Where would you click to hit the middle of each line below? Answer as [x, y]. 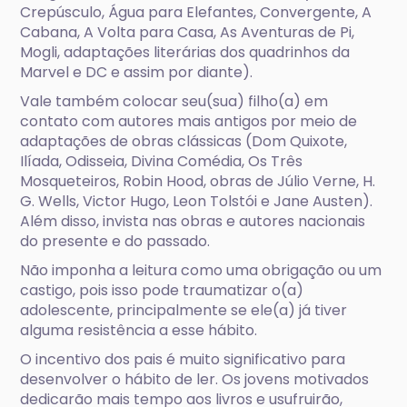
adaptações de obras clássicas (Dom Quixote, [184, 141]
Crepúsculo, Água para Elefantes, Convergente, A [196, 12]
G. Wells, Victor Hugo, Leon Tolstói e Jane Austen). [197, 201]
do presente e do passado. [115, 241]
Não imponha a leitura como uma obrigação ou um [201, 270]
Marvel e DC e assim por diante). [137, 72]
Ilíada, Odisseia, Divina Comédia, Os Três [162, 161]
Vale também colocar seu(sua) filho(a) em [174, 101]
